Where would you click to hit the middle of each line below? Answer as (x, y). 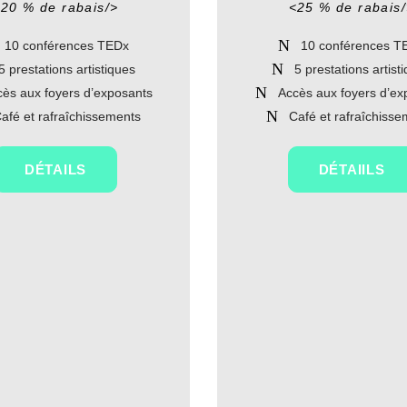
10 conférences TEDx (67, 45)
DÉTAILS (55, 169)
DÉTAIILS (352, 169)
